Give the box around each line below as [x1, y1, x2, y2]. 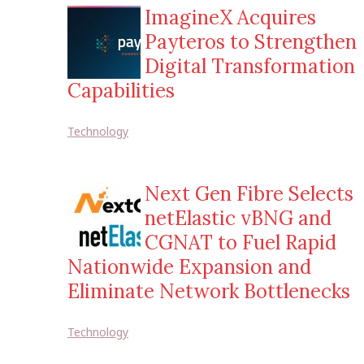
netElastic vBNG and [145, 206, 331, 231]
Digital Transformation [145, 54, 355, 79]
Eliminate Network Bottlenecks [67, 279, 350, 304]
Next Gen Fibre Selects [145, 181, 353, 206]
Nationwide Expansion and [67, 254, 311, 279]
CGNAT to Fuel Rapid [145, 230, 336, 255]
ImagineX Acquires [145, 5, 316, 30]
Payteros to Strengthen [145, 29, 357, 54]
